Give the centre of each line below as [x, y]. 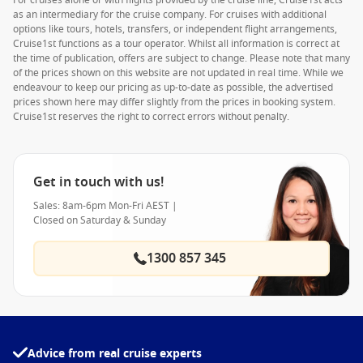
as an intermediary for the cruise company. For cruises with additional [170, 15]
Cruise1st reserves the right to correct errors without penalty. [151, 117]
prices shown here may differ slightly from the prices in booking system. [174, 102]
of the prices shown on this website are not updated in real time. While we [178, 73]
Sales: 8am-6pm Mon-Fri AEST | [105, 206]
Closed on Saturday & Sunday [100, 220]
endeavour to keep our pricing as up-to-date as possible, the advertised [173, 88]
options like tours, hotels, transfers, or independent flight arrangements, [175, 29]
